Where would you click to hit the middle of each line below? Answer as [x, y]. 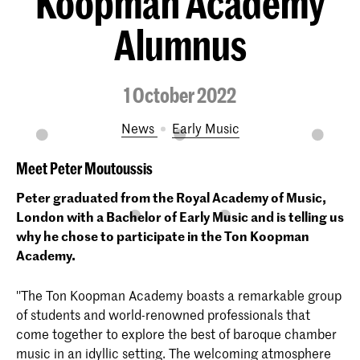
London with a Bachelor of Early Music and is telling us [180, 216]
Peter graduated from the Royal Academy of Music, [171, 196]
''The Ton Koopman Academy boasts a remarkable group [179, 295]
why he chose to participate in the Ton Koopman [163, 235]
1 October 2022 [180, 94]
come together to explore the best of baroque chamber [176, 334]
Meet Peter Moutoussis [84, 168]
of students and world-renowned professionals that [163, 315]
